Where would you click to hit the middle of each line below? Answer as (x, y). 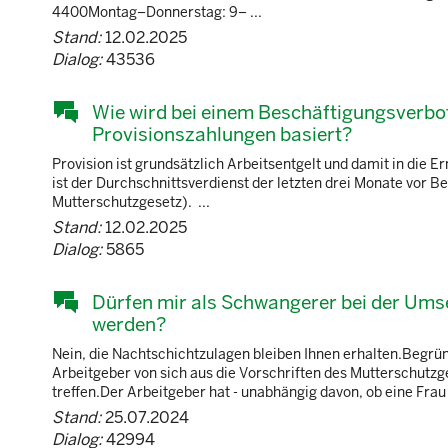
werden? (129, 324)
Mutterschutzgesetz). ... (131, 202)
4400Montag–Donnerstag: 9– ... (157, 12)
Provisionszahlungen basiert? (222, 134)
